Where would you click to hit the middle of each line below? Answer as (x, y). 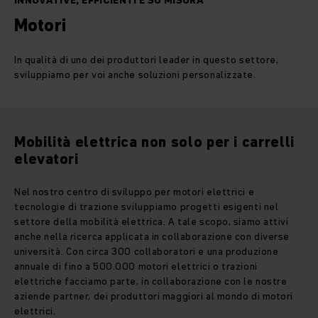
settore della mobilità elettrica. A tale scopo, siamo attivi (152, 222)
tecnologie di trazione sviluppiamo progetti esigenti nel (147, 207)
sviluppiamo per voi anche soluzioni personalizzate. (135, 75)
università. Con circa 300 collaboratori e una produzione (147, 252)
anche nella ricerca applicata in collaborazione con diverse (152, 237)
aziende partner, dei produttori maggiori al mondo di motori (154, 296)
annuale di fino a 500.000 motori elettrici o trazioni (136, 267)
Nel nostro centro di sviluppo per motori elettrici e (135, 192)
